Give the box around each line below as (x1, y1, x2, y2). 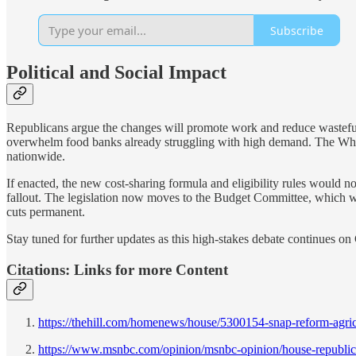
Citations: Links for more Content (6, 261, 228, 278)
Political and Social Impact (6, 62, 226, 83)
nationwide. (6, 149, 65, 164)
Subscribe (270, 22, 323, 38)
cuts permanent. (6, 205, 85, 219)
